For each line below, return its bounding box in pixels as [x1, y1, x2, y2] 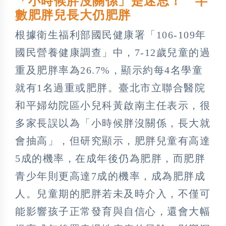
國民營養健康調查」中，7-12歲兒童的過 [15, 46, 210, 58]
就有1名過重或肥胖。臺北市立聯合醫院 [15, 82, 205, 93]
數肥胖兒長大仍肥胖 [15, 8, 131, 22]
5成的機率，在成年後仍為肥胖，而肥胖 [15, 152, 205, 164]
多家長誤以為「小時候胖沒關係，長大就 [15, 117, 210, 129]
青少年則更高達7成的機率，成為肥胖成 [15, 170, 205, 182]
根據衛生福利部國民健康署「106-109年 [15, 29, 206, 40]
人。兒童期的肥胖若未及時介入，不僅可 [15, 188, 210, 199]
